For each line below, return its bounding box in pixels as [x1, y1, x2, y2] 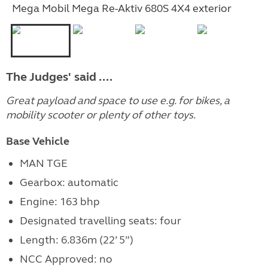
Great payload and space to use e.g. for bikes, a [6, 94, 230, 108]
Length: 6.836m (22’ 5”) [19, 233, 133, 247]
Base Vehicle [6, 135, 69, 148]
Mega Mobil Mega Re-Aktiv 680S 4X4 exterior [12, 2, 232, 16]
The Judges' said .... [6, 69, 112, 85]
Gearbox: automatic [19, 176, 118, 190]
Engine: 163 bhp [19, 195, 100, 209]
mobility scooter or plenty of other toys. [6, 108, 196, 122]
